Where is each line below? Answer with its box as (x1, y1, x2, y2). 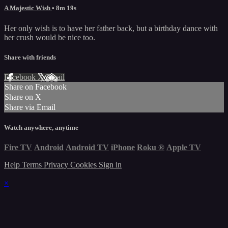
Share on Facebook (5, 82, 67, 91)
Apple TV (166, 143, 201, 152)
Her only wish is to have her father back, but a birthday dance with (4, 23, 218, 33)
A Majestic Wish (4, 4, 52, 12)
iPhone (111, 143, 135, 152)
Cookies (70, 160, 99, 169)
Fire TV (4, 143, 32, 152)
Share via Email (5, 102, 55, 111)
